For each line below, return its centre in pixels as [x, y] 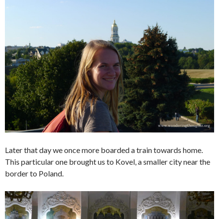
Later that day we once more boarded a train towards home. [104, 150]
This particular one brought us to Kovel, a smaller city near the [108, 161]
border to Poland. [34, 173]
